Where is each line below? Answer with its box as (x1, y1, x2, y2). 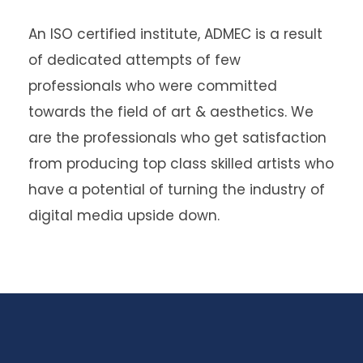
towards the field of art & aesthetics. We (28, 102, 314, 122)
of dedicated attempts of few (28, 50, 241, 70)
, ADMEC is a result (198, 24, 322, 45)
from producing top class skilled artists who (28, 154, 334, 174)
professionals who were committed (28, 76, 277, 96)
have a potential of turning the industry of (28, 180, 325, 200)
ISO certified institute (50, 24, 198, 45)
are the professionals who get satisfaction (28, 128, 327, 148)
